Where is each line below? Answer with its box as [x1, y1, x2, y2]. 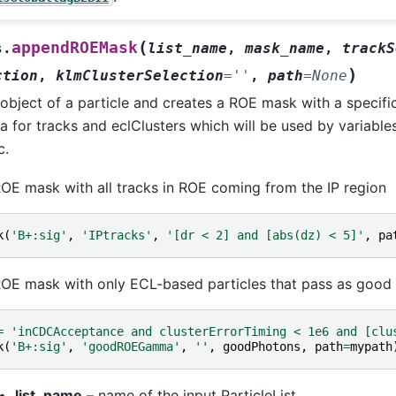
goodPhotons [222, 339, 301, 354]
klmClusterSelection [55, 66, 224, 84]
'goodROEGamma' [80, 339, 180, 354]
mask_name [244, 39, 324, 57]
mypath [349, 339, 392, 354]
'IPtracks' [80, 228, 152, 243]
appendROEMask [11, 38, 138, 57]
